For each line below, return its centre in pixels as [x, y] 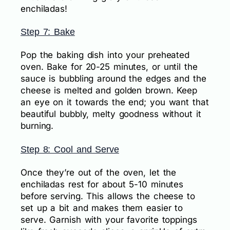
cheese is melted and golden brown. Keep [109, 91]
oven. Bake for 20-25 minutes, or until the [109, 67]
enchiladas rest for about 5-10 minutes [102, 185]
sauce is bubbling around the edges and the [113, 79]
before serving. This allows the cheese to [108, 196]
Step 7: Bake [48, 32]
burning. [37, 126]
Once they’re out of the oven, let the [99, 173]
